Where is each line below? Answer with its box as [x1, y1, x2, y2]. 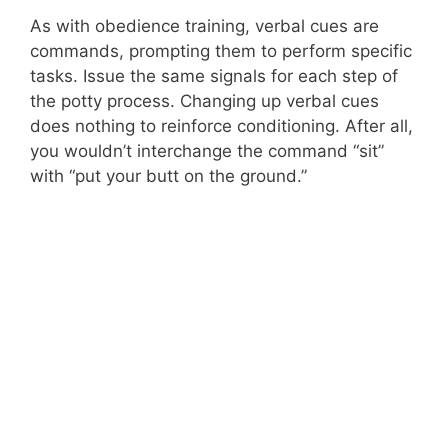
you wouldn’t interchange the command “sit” [30, 140, 384, 161]
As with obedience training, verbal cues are [30, 15, 379, 36]
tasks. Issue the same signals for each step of [30, 65, 398, 86]
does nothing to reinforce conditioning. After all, [30, 115, 413, 136]
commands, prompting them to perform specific [30, 40, 412, 61]
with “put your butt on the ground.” [30, 165, 307, 186]
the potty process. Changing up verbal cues [30, 90, 379, 111]
